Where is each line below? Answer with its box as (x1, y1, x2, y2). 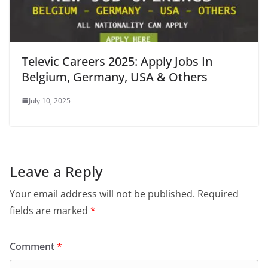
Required (197, 187, 239, 200)
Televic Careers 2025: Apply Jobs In (22, 53, 212, 69)
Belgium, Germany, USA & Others (22, 68, 208, 85)
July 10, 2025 (29, 95, 71, 106)
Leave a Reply (10, 161, 102, 181)
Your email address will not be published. (10, 187, 195, 200)
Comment (10, 239, 57, 253)
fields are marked (10, 203, 90, 217)
